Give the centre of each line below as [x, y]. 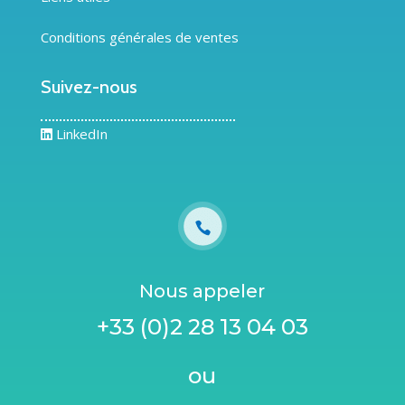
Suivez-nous [89, 87]
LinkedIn [81, 134]
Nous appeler [202, 292]
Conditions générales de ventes [139, 38]
